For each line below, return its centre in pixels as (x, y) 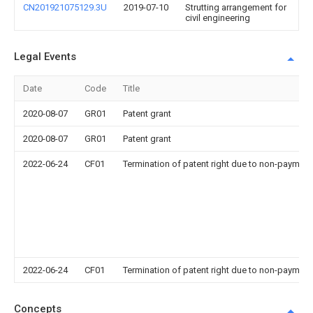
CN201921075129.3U (65, 8)
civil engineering (218, 18)
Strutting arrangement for (236, 8)
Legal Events (45, 57)
